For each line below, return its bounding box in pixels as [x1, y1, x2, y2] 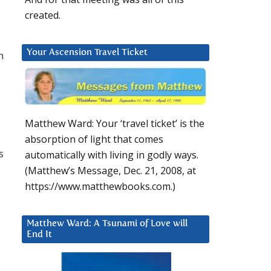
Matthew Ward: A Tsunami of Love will [27, 219, 188, 229]
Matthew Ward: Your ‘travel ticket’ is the [25, 117, 204, 131]
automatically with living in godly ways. [25, 148, 198, 162]
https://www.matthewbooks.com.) [25, 180, 175, 194]
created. [25, 8, 60, 22]
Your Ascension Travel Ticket [27, 48, 148, 57]
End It [27, 230, 52, 240]
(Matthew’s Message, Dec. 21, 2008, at [25, 164, 196, 178]
